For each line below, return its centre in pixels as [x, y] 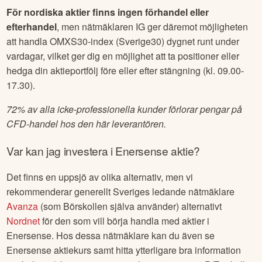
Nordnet [23, 220]
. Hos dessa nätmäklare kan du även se [133, 235]
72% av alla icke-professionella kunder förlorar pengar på [125, 109]
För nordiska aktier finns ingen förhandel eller [108, 12]
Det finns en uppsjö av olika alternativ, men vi [100, 177]
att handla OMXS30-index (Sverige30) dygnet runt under [123, 42]
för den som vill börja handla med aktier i [125, 220]
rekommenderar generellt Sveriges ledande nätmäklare [121, 191]
